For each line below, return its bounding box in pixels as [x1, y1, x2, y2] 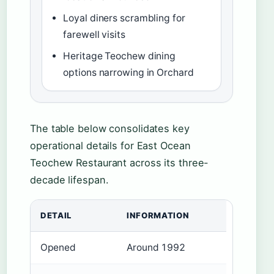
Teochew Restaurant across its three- [30, 157, 209, 169]
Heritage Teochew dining [63, 50, 176, 62]
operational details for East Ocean [30, 139, 191, 152]
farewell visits [63, 29, 125, 41]
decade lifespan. [30, 174, 109, 187]
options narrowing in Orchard [63, 67, 194, 79]
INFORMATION [127, 210, 190, 221]
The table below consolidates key [30, 122, 190, 135]
